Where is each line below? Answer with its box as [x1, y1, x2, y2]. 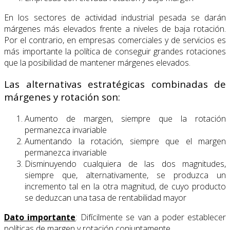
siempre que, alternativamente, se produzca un [25, 169, 226, 181]
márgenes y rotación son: [4, 90, 120, 104]
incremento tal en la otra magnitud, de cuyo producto [25, 181, 226, 193]
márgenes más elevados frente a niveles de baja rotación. [4, 23, 226, 34]
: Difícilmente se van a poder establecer [75, 212, 226, 223]
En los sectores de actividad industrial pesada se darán [4, 11, 226, 23]
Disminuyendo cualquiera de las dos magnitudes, [25, 158, 226, 170]
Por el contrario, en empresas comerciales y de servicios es [4, 34, 226, 46]
